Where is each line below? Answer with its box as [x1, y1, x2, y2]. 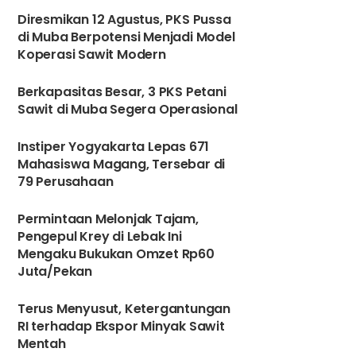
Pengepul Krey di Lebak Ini [17, 227, 182, 246]
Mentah [17, 335, 66, 353]
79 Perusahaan [17, 172, 114, 191]
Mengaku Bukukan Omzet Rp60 [17, 245, 215, 263]
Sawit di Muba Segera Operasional [17, 100, 238, 118]
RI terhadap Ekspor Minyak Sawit [17, 317, 225, 335]
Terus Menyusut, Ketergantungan [17, 300, 231, 318]
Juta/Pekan [17, 262, 93, 281]
